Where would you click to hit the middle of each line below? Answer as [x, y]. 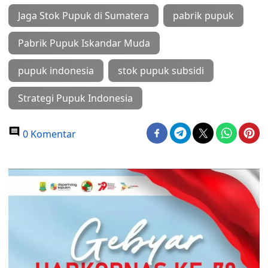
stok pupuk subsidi [161, 71]
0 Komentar [48, 134]
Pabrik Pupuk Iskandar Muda [84, 43]
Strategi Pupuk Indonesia [75, 98]
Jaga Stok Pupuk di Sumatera [83, 16]
